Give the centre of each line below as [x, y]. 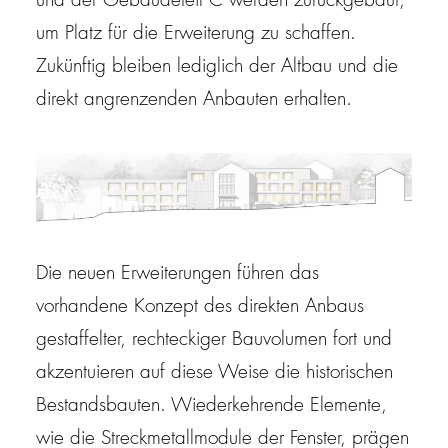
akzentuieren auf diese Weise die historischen [214, 373]
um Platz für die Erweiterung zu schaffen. [196, 34]
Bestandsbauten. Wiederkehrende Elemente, [211, 406]
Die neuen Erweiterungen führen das [177, 274]
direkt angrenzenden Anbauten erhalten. [194, 100]
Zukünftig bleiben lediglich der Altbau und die [217, 67]
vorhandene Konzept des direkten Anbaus [200, 307]
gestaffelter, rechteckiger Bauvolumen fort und [214, 340]
